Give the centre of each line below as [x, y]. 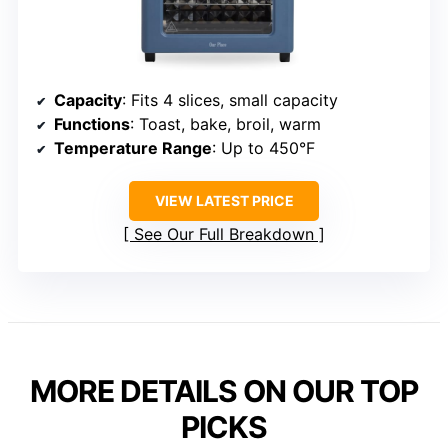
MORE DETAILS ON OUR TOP [224, 391]
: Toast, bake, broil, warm [225, 124]
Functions [92, 124]
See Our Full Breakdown [224, 234]
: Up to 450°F [263, 148]
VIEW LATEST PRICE [224, 201]
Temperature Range [133, 148]
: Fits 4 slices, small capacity [230, 100]
